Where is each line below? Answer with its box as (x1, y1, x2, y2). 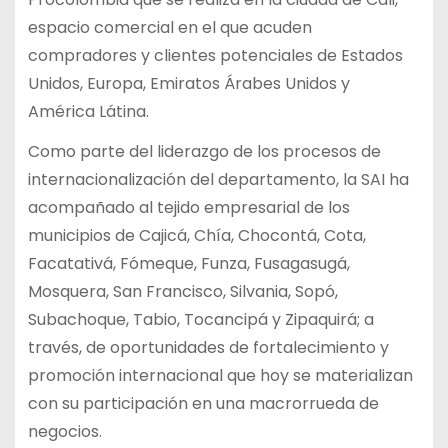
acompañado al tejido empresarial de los (27, 196, 350, 220)
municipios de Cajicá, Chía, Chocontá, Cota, (27, 224, 366, 248)
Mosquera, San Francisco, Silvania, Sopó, (27, 280, 338, 304)
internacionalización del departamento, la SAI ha (27, 168, 409, 192)
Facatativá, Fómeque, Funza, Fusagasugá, (27, 252, 350, 276)
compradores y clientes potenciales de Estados (27, 43, 403, 67)
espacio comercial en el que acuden (27, 15, 312, 39)
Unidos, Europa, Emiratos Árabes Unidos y (27, 71, 350, 95)
